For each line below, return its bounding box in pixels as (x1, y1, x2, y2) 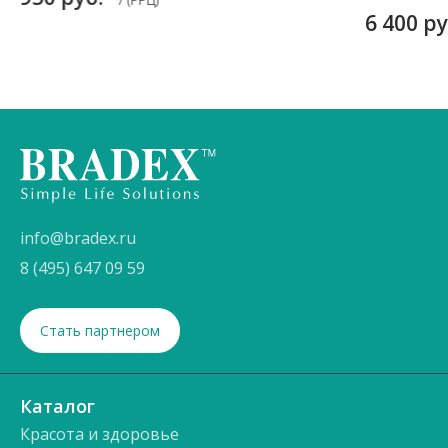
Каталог (20, 394, 95, 418)
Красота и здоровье (20, 423, 179, 445)
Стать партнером (40, 320, 160, 340)
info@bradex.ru (20, 227, 136, 249)
